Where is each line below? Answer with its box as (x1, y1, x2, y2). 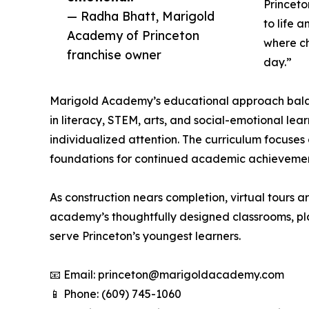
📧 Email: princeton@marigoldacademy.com (50, 267, 284, 281)
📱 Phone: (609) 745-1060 (50, 286, 181, 301)
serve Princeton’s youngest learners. (50, 228, 241, 243)
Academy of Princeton (67, 27, 199, 43)
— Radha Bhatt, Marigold (67, 8, 215, 23)
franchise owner (67, 46, 161, 62)
